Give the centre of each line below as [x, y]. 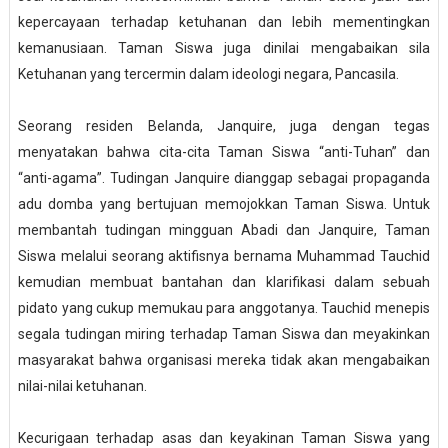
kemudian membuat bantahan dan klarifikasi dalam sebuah [224, 282]
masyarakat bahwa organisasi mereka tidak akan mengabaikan [224, 360]
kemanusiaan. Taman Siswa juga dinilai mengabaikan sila [224, 48]
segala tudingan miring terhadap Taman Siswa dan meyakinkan [224, 334]
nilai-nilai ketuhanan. [82, 386]
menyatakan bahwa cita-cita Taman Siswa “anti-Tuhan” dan [224, 152]
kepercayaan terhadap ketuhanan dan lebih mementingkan [224, 22]
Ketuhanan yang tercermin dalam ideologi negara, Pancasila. [208, 74]
